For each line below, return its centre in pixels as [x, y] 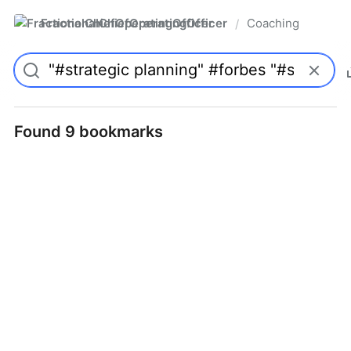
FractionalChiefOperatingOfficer [134, 23]
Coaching [273, 23]
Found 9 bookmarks [89, 132]
